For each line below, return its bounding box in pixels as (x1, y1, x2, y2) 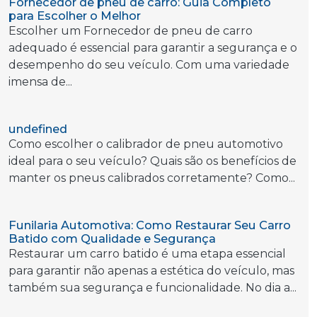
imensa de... (8, 75, 72, 88)
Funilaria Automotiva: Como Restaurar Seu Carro (8, 218, 291, 232)
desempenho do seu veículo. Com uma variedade (8, 58, 289, 71)
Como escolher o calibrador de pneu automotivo (8, 137, 283, 151)
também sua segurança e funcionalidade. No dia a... (8, 281, 296, 294)
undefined (8, 122, 67, 136)
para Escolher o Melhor (8, 8, 141, 23)
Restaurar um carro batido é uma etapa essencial (8, 247, 286, 260)
